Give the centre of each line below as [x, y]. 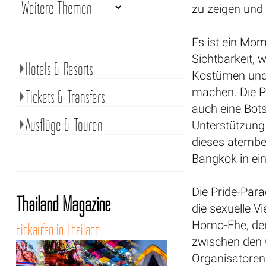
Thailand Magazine [63, 204]
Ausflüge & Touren [64, 124]
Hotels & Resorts [59, 69]
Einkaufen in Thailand [58, 229]
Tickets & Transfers [65, 96]
